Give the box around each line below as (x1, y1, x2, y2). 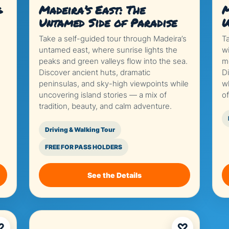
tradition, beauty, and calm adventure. (38, 101, 172, 111)
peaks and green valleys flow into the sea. (38, 56, 188, 66)
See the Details (87, 171, 142, 179)
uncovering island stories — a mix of (38, 90, 167, 100)
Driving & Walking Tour (44, 126, 115, 133)
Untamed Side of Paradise (38, 15, 177, 31)
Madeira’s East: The (38, 2, 145, 18)
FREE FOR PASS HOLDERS (44, 143, 122, 151)
